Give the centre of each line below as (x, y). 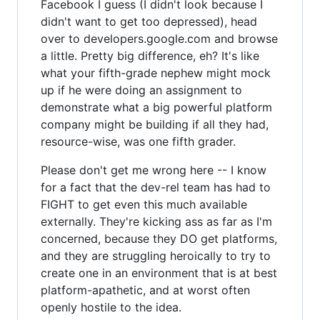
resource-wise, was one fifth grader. (138, 141)
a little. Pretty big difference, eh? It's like (150, 55)
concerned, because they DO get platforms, (159, 238)
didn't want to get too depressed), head (149, 21)
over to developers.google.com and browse (159, 38)
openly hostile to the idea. (111, 307)
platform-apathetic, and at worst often (145, 290)
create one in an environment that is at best (159, 272)
